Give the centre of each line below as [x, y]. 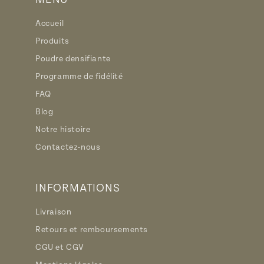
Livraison [54, 212]
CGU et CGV [60, 247]
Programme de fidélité [79, 76]
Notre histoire [63, 129]
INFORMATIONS [78, 188]
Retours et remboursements [92, 230]
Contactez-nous [68, 147]
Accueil [50, 23]
